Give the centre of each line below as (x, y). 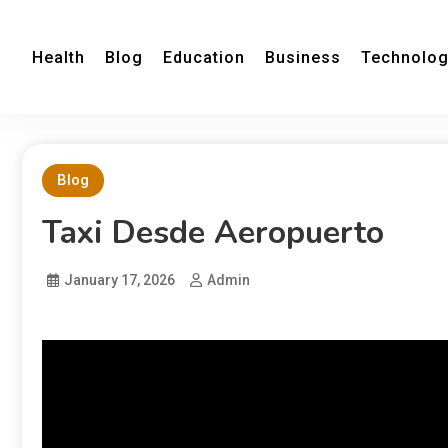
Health (58, 57)
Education (204, 57)
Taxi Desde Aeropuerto (213, 232)
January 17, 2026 (119, 280)
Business (303, 57)
